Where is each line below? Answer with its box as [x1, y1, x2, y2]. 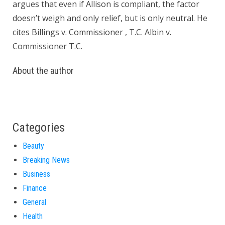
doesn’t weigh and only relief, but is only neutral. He [13, 13, 207, 24]
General [23, 197, 46, 207]
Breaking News [23, 155, 70, 165]
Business [23, 169, 50, 179]
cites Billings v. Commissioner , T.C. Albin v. [13, 27, 171, 38]
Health [23, 211, 43, 221]
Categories [13, 121, 65, 135]
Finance [23, 183, 47, 193]
